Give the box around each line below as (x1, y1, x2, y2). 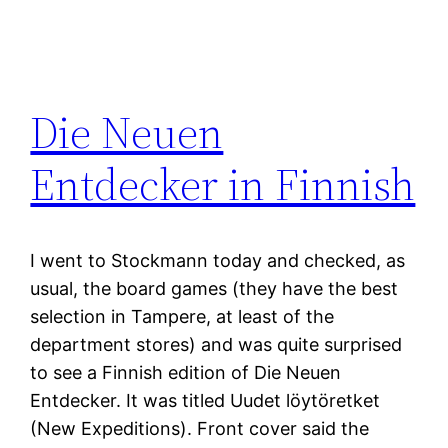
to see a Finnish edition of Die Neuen (30, 362, 342, 384)
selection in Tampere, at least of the (30, 306, 335, 328)
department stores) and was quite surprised (30, 334, 403, 356)
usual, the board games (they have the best (30, 278, 399, 300)
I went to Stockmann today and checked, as (30, 250, 406, 272)
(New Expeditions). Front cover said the (30, 418, 370, 440)
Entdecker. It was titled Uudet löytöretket (30, 390, 381, 412)
